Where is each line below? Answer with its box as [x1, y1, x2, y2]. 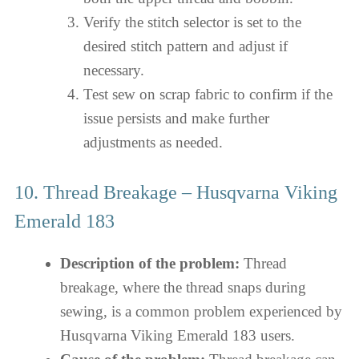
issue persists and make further [83, 110, 269, 127]
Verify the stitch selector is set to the [83, 14, 301, 30]
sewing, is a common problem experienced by [60, 302, 342, 320]
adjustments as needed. [83, 134, 223, 151]
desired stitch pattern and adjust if [83, 38, 288, 54]
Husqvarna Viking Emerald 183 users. [60, 326, 295, 344]
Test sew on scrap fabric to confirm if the [83, 86, 333, 103]
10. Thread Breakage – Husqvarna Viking [14, 181, 337, 203]
